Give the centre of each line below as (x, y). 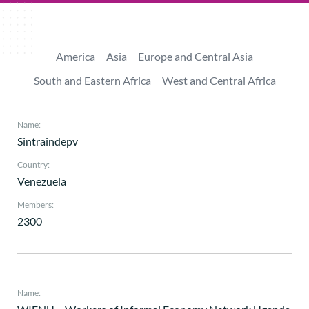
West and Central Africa (219, 80)
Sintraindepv (48, 141)
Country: (33, 165)
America (76, 56)
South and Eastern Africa (92, 80)
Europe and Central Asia (196, 56)
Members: (36, 205)
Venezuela (42, 181)
